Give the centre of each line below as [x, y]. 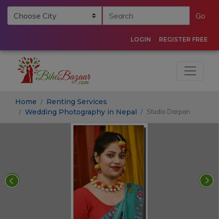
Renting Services [77, 102]
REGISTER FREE [183, 39]
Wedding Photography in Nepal [81, 112]
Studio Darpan [168, 112]
